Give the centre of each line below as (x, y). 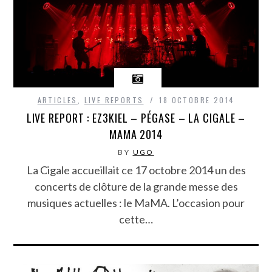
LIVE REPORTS (114, 100)
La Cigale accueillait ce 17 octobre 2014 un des (136, 170)
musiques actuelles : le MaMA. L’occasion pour (136, 202)
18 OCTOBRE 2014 (197, 100)
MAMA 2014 (136, 134)
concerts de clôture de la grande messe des (136, 186)
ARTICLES (57, 100)
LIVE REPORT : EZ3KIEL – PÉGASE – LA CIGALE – (136, 117)
